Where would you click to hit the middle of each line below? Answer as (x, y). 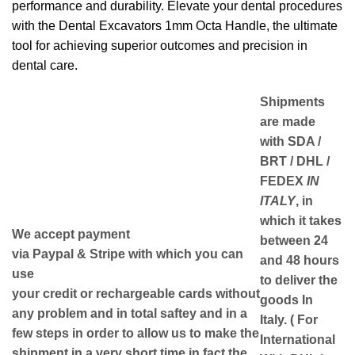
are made (288, 122)
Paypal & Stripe (79, 254)
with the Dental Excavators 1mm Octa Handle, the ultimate (175, 26)
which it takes (301, 221)
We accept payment (71, 235)
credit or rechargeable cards (129, 294)
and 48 (280, 261)
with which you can (184, 254)
